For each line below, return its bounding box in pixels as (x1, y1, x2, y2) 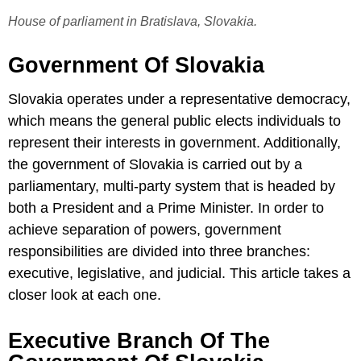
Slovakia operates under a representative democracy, (8, 91, 351, 108)
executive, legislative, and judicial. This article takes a (8, 265, 351, 282)
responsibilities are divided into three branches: (8, 243, 310, 260)
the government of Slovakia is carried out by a (8, 156, 302, 173)
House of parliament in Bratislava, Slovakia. (8, 14, 257, 29)
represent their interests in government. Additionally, (8, 135, 341, 151)
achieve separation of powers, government (8, 222, 281, 239)
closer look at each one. (8, 287, 161, 304)
